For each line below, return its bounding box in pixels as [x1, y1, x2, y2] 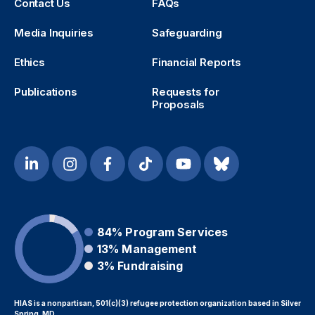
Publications [14, 85, 77, 98]
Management [122, 242, 198, 256]
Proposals [152, 98, 205, 111]
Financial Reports [152, 56, 241, 69]
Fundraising [117, 259, 184, 273]
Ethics [14, 56, 45, 69]
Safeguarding [152, 26, 222, 39]
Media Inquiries [14, 26, 94, 39]
